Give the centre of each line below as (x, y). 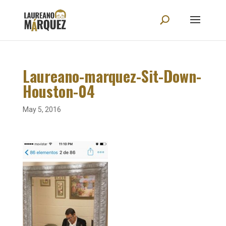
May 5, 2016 (42, 109)
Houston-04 (59, 91)
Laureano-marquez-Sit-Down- (112, 76)
